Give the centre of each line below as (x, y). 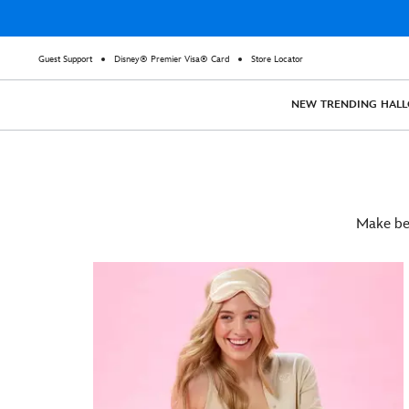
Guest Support (65, 59)
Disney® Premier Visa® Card (172, 59)
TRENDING (349, 105)
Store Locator (277, 59)
